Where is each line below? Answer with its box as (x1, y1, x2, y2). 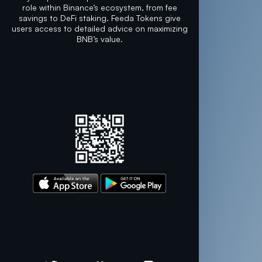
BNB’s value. (76, 33, 123, 44)
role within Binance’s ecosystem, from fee (22, 2, 177, 12)
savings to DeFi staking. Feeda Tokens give (18, 12, 181, 23)
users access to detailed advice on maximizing (11, 23, 188, 33)
